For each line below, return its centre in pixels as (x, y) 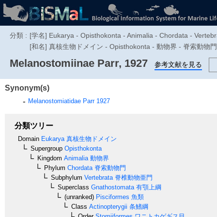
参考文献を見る (178, 64)
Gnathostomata (112, 187)
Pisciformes (112, 197)
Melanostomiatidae (54, 101)
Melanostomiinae (52, 63)
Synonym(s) (27, 88)
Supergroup (46, 148)
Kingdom (50, 158)
